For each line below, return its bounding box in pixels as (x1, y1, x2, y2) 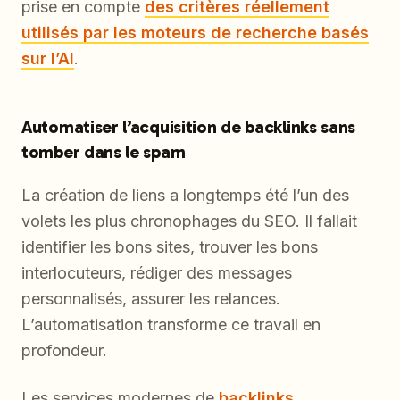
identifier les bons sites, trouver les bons (21, 237, 318, 257)
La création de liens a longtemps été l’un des (21, 186, 349, 205)
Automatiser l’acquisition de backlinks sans (21, 116, 356, 138)
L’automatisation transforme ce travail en (21, 315, 321, 335)
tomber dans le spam (21, 141, 186, 163)
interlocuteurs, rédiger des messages (21, 263, 292, 283)
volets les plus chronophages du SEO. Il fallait (21, 212, 357, 231)
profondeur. (21, 341, 107, 361)
